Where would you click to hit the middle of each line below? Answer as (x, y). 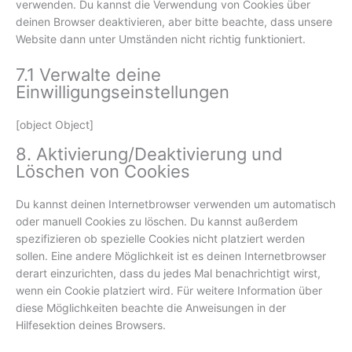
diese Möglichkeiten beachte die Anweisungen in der (151, 307)
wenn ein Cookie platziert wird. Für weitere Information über (169, 290)
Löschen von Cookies (103, 171)
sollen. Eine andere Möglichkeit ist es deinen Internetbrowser (171, 255)
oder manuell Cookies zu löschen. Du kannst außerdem (157, 221)
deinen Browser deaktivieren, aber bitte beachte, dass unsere (174, 22)
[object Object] (55, 124)
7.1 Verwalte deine (88, 74)
